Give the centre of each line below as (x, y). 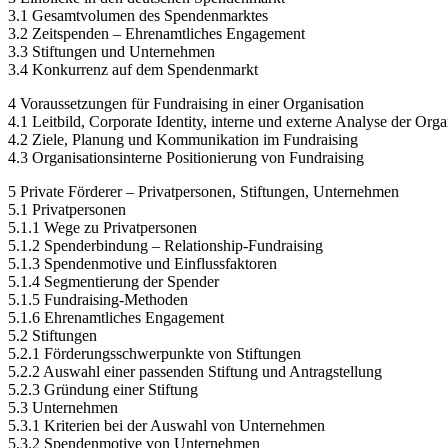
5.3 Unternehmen (63, 408)
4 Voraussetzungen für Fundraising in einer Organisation (186, 104)
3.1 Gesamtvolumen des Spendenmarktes (138, 16)
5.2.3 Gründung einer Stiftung (103, 390)
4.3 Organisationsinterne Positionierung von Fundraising (186, 158)
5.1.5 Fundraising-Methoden (98, 300)
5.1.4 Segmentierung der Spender (113, 282)
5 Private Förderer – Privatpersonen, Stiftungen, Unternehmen (203, 192)
